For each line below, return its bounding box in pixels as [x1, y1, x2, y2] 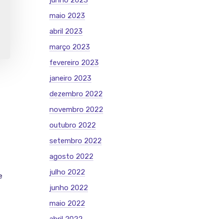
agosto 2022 [49, 152, 93, 161]
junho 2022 [49, 183, 88, 192]
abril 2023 [49, 27, 83, 36]
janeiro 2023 [49, 74, 91, 83]
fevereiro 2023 [49, 58, 99, 67]
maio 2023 [49, 11, 85, 20]
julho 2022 [49, 168, 85, 176]
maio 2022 [49, 199, 85, 208]
